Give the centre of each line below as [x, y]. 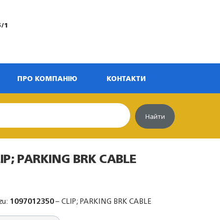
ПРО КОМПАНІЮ [47, 78]
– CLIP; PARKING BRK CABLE [103, 201]
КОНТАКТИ [126, 78]
